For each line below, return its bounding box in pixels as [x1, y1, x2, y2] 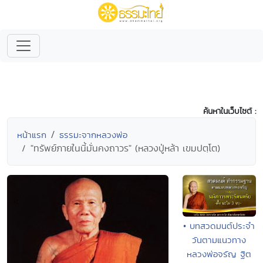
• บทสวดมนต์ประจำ [183, 219, 255, 232]
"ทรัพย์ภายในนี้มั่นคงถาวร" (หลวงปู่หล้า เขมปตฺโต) [31, 141, 220, 155]
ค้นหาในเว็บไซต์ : [203, 105, 256, 117]
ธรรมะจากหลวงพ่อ [59, 129, 127, 141]
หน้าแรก [17, 129, 46, 141]
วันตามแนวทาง [192, 233, 247, 246]
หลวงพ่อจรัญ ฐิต [187, 247, 252, 260]
